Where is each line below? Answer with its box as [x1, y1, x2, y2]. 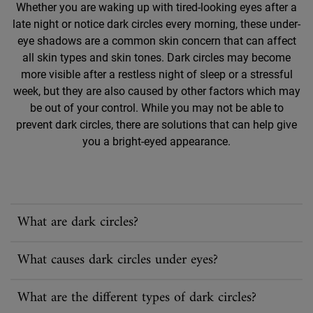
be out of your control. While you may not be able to [29, 101, 284, 115]
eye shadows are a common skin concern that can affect [17, 34, 296, 48]
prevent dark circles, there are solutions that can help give [16, 117, 297, 131]
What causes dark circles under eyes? [17, 247, 218, 272]
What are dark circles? [17, 210, 138, 235]
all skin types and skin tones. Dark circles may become [22, 50, 291, 64]
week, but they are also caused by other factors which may [13, 84, 300, 98]
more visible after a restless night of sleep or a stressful [20, 67, 293, 81]
